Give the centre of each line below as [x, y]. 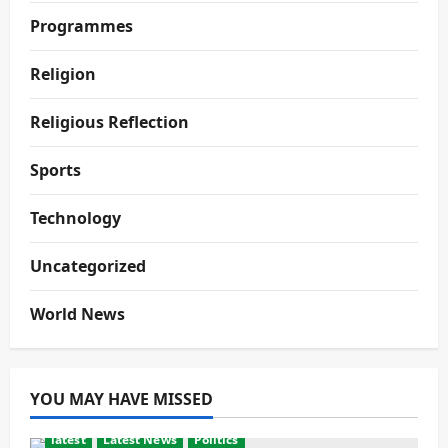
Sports [55, 170]
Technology [75, 218]
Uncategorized [88, 266]
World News [77, 314]
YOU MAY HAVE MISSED [121, 399]
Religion [63, 74]
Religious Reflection [109, 122]
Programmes [81, 26]
